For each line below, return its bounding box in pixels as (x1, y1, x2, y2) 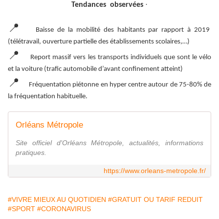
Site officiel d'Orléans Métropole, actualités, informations (16, 139, 203, 147)
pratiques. (16, 149, 46, 157)
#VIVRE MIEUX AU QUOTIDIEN (8, 196, 106, 204)
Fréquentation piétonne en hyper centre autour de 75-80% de (29, 81, 211, 89)
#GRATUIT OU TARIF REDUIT (108, 196, 203, 204)
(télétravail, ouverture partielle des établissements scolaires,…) (8, 38, 190, 46)
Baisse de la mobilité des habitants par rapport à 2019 (36, 26, 212, 34)
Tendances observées (71, 1, 143, 9)
